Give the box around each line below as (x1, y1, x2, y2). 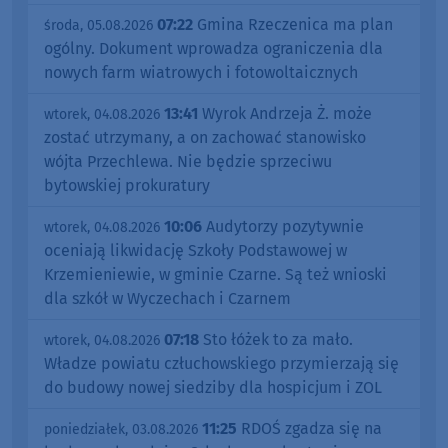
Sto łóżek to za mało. (199, 329, 353, 349)
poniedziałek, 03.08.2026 (44, 420, 198, 438)
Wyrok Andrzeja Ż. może (198, 103, 372, 123)
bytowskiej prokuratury (44, 175, 210, 195)
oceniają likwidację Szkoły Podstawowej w (44, 240, 347, 260)
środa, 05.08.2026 (44, 16, 153, 34)
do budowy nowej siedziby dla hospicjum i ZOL (44, 377, 382, 397)
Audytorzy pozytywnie (202, 216, 364, 236)
